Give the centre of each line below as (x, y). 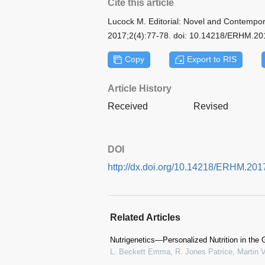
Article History (140, 88)
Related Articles (145, 217)
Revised (211, 106)
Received (128, 106)
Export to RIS (211, 59)
